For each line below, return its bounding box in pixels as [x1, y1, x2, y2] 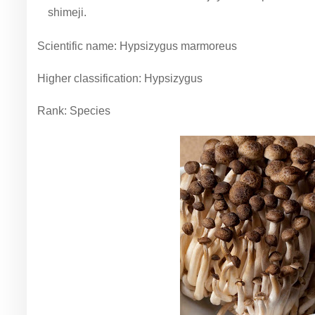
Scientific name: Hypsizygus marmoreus [37, 40, 237, 52]
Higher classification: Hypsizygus [37, 72, 202, 84]
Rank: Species [37, 105, 110, 117]
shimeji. [48, 6, 86, 18]
